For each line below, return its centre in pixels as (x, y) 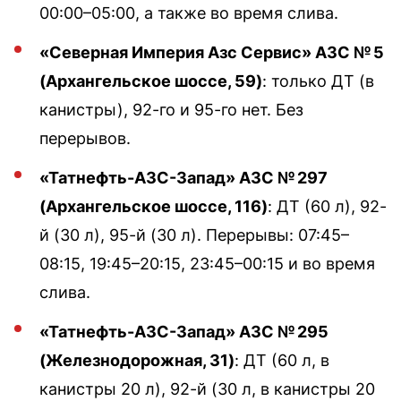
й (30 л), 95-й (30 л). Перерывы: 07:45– (194, 235)
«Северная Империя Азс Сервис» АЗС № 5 (212, 52)
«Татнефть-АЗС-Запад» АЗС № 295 (184, 331)
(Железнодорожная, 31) (137, 360)
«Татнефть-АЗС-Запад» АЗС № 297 (183, 177)
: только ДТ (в (318, 81)
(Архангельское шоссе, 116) (154, 206)
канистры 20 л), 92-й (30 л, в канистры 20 (207, 388)
